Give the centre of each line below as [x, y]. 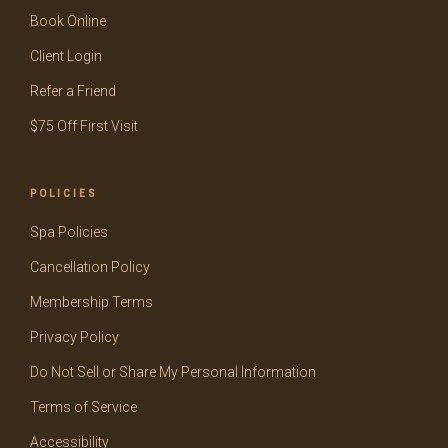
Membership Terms [91, 302]
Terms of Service [83, 407]
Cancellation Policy [90, 267]
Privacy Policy [74, 337]
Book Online [68, 21]
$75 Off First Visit [84, 126]
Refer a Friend [73, 91]
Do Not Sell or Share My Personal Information [173, 372]
